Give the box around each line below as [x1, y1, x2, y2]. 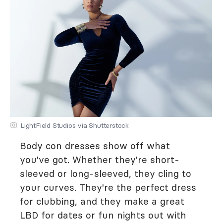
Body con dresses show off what [20, 140, 170, 152]
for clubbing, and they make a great [20, 195, 184, 207]
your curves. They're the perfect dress [20, 181, 196, 193]
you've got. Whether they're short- [20, 154, 179, 166]
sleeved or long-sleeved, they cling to [20, 167, 191, 179]
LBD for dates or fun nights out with [20, 209, 186, 221]
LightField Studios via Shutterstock [20, 121, 129, 130]
